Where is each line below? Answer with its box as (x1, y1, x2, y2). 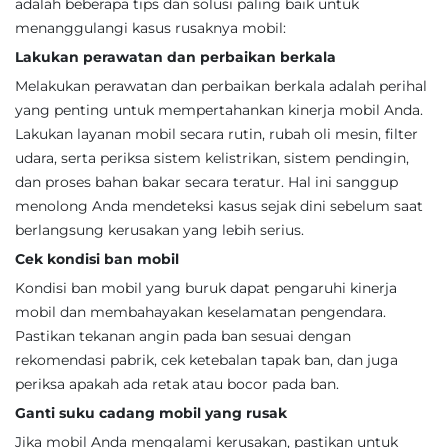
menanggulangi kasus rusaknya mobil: (15, 19, 286, 37)
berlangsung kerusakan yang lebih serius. (15, 221, 304, 239)
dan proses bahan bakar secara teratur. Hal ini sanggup (15, 173, 398, 191)
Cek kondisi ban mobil (15, 250, 179, 268)
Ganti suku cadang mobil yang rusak (15, 404, 287, 422)
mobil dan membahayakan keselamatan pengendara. (15, 303, 386, 321)
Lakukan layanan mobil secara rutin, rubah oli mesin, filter (15, 125, 418, 143)
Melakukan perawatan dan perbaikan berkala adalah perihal (15, 77, 427, 95)
